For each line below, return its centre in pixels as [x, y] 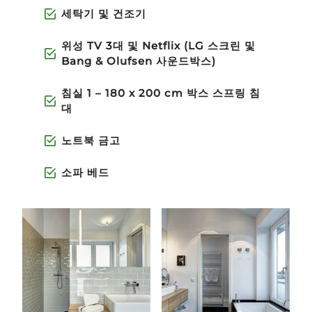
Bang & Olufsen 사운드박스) [139, 61]
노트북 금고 [91, 141]
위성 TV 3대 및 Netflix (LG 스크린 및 [158, 46]
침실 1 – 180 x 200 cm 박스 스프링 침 [161, 93]
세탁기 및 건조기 [104, 14]
